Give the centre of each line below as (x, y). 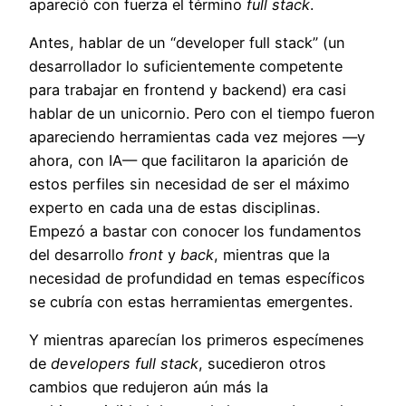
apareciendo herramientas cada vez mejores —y (197, 136)
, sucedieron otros (262, 364)
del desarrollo (79, 254)
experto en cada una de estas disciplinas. (174, 207)
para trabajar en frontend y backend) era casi (188, 89)
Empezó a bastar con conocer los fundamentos (195, 231)
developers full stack (125, 364)
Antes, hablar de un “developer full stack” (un (187, 42)
